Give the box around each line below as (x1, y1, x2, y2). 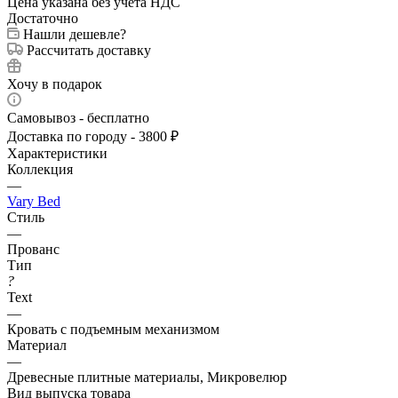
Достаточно (7, 10, 78, 26)
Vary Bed (7, 193, 60, 209)
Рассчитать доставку (27, 42, 151, 58)
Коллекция (7, 161, 73, 177)
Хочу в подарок (7, 76, 102, 92)
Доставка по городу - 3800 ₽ (7, 128, 179, 144)
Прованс (7, 241, 60, 257)
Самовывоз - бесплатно (7, 109, 149, 125)
